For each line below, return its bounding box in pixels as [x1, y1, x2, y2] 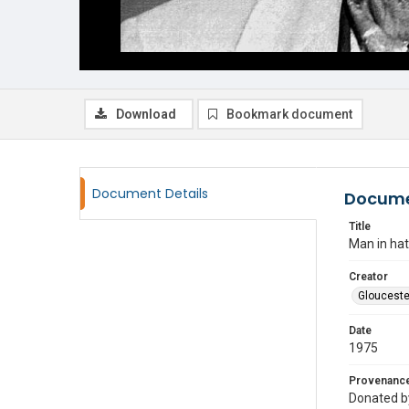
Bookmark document [226, 107, 352, 121]
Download [116, 107, 176, 121]
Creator [349, 270, 388, 283]
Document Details [92, 184, 208, 203]
